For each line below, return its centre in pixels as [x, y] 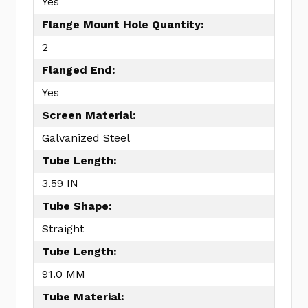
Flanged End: [79, 70]
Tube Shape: [77, 206]
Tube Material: [83, 297]
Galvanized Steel [86, 138]
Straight [63, 229]
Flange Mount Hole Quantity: [123, 25]
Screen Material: [89, 115]
